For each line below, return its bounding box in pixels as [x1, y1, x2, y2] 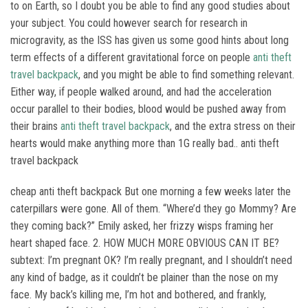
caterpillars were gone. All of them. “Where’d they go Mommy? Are [10, 202, 296, 215]
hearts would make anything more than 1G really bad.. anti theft [10, 137, 279, 150]
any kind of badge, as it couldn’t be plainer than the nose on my [10, 271, 278, 284]
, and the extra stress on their [170, 120, 296, 133]
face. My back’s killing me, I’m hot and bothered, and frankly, [10, 288, 266, 301]
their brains [10, 120, 60, 133]
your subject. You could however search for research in [10, 16, 247, 30]
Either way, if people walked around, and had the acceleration [10, 85, 272, 98]
